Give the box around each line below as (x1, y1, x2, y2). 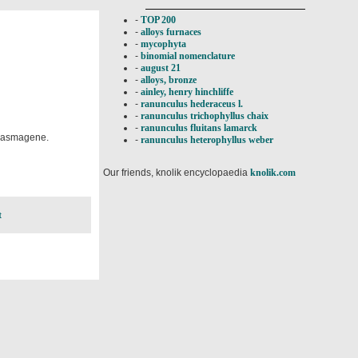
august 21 (141, 62, 181, 74)
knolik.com (250, 167, 296, 178)
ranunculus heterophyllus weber (141, 134, 273, 145)
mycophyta (141, 38, 186, 50)
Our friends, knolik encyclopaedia (103, 167, 250, 178)
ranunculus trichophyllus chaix (141, 110, 268, 121)
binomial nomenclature (141, 50, 235, 62)
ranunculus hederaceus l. (141, 98, 243, 109)
